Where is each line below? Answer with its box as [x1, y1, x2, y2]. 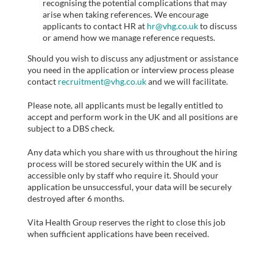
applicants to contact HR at [43, 20, 147, 31]
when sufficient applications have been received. [27, 228, 209, 239]
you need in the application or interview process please [27, 64, 234, 75]
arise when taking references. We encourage [43, 9, 208, 19]
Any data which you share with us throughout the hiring [27, 146, 237, 157]
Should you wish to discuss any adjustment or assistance [27, 52, 238, 63]
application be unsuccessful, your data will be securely [27, 181, 232, 192]
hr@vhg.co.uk [147, 20, 198, 31]
